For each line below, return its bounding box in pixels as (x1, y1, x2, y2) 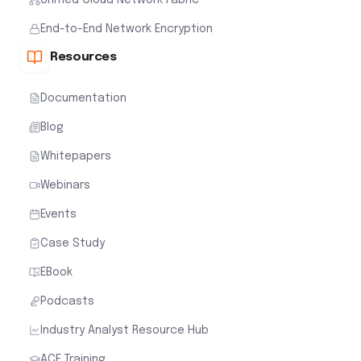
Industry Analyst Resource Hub (40, 324, 209, 336)
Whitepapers (40, 150, 111, 162)
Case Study (40, 237, 105, 249)
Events (40, 208, 77, 220)
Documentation (40, 92, 127, 104)
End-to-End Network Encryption (40, 23, 213, 35)
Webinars (40, 179, 90, 191)
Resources (50, 50, 117, 64)
